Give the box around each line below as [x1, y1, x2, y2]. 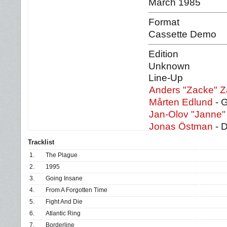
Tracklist [28, 138, 54, 146]
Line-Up [148, 72, 183, 83]
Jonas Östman [149, 121, 213, 132]
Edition [148, 49, 178, 59]
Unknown [148, 61, 190, 71]
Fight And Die [46, 198, 83, 205]
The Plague [46, 152, 78, 159]
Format [148, 17, 179, 27]
